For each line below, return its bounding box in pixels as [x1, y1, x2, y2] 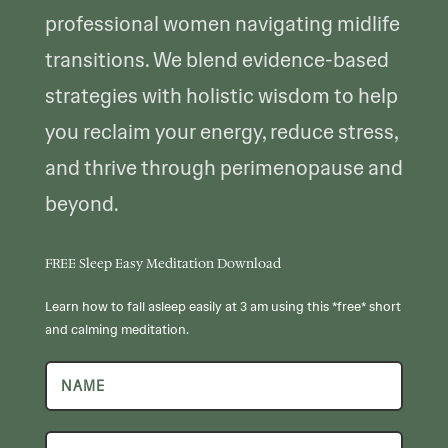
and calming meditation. [44, 320, 189, 337]
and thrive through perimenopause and [44, 154, 403, 180]
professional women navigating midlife [44, 10, 400, 36]
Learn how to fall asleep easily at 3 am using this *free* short [44, 297, 401, 314]
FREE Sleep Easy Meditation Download [44, 254, 281, 271]
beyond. [44, 190, 119, 216]
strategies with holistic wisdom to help [44, 82, 398, 108]
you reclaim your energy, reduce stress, [44, 118, 398, 144]
